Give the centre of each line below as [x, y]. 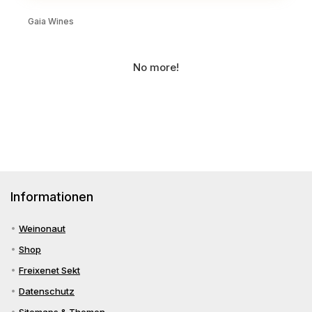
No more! [156, 67]
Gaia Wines [51, 21]
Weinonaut [42, 228]
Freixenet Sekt [49, 270]
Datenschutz [47, 291]
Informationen [52, 197]
